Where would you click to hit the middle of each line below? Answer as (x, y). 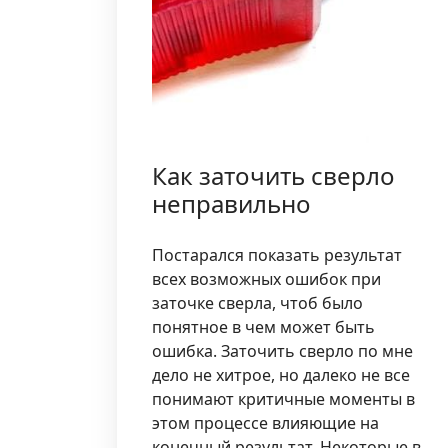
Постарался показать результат (277, 254)
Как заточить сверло (273, 175)
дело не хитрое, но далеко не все (281, 374)
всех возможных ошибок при (266, 278)
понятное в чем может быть (263, 326)
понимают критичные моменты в (283, 398)
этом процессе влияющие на (265, 422)
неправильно (231, 203)
